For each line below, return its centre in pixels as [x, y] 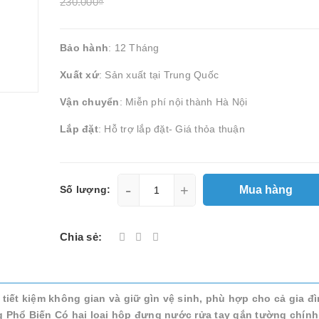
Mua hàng [267, 189]
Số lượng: [85, 189]
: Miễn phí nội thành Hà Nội [183, 102]
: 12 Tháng [134, 48]
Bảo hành [84, 48]
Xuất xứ [79, 75]
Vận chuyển [90, 102]
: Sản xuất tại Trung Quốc [158, 75]
